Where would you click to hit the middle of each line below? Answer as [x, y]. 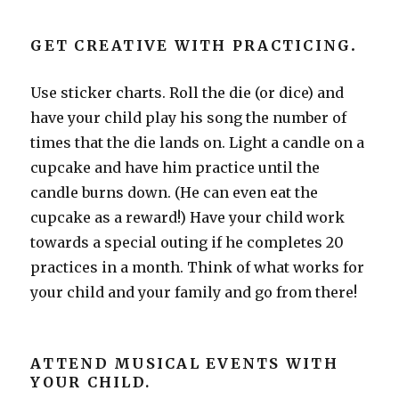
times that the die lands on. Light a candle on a [198, 142]
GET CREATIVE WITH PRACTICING [191, 45]
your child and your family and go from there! [194, 292]
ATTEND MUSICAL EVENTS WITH [184, 363]
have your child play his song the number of [189, 117]
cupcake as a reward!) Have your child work [188, 217]
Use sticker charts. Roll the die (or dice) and [187, 92]
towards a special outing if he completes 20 [187, 242]
